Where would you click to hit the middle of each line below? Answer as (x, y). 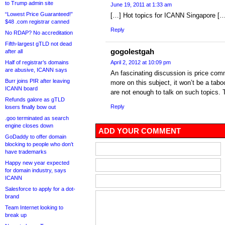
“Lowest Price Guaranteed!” (39, 14)
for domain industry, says (36, 170)
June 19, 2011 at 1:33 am (141, 5)
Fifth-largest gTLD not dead (38, 44)
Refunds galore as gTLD (35, 99)
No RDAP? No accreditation (39, 33)
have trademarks (26, 152)
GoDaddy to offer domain (36, 137)
